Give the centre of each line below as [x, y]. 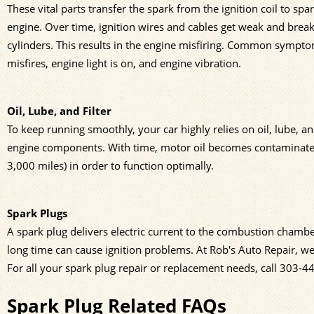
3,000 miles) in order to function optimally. [110, 166]
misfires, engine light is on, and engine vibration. [124, 63]
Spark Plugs [37, 213]
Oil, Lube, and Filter [59, 111]
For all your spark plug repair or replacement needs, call [143, 268]
